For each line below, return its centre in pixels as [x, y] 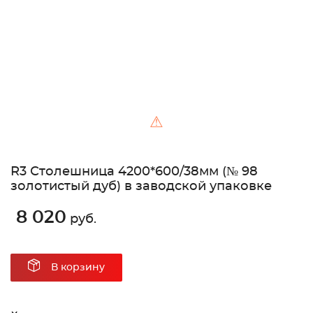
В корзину [78, 268]
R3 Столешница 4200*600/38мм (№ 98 [134, 172]
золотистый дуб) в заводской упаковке [141, 187]
